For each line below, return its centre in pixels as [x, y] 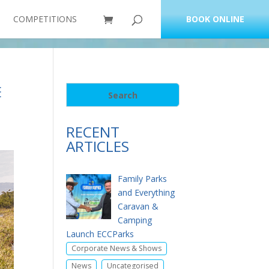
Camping [134, 220]
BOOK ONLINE [215, 19]
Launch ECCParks [100, 234]
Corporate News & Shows [117, 248]
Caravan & [138, 206]
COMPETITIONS [45, 19]
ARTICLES [98, 146]
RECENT [93, 132]
